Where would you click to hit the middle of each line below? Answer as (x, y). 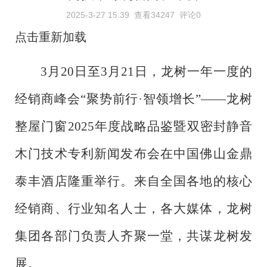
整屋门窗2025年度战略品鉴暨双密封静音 (133, 126)
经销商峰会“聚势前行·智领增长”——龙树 (133, 99)
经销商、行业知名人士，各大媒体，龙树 (133, 208)
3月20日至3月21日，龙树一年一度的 (146, 71)
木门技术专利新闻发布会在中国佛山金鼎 (133, 153)
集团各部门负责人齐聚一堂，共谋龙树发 (133, 236)
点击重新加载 (51, 37)
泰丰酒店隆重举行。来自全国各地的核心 (133, 181)
